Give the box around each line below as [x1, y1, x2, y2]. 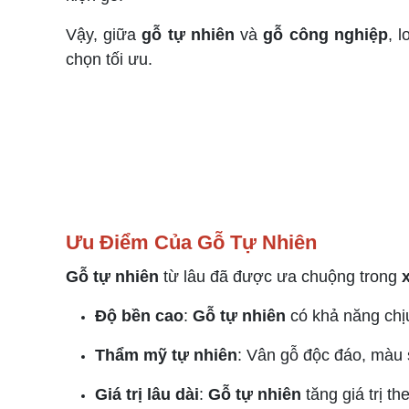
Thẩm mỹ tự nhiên [95, 346, 237, 364]
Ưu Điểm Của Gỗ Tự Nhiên [66, 231, 317, 254]
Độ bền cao [95, 307, 184, 325]
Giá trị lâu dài [95, 385, 199, 404]
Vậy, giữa [66, 26, 142, 44]
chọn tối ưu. [66, 50, 152, 68]
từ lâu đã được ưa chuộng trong [159, 267, 402, 286]
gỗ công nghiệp [263, 26, 388, 44]
